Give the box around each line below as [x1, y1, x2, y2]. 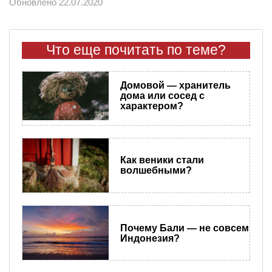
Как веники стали [120, 155, 204, 166]
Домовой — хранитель [120, 80, 231, 91]
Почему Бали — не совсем [120, 222, 249, 233]
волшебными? [120, 165, 192, 176]
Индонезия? [120, 233, 180, 243]
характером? [120, 101, 183, 112]
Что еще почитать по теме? [46, 42, 226, 58]
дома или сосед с [120, 90, 205, 101]
